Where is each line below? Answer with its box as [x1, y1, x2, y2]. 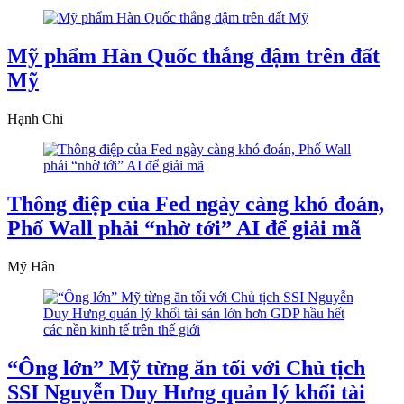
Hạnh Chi [7, 111, 63, 127]
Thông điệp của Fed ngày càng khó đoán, [7, 192, 384, 216]
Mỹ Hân [7, 259, 55, 275]
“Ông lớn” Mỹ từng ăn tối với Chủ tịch [7, 356, 365, 380]
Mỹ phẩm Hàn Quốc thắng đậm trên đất [7, 44, 380, 69]
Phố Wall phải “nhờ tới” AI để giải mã [7, 216, 361, 241]
